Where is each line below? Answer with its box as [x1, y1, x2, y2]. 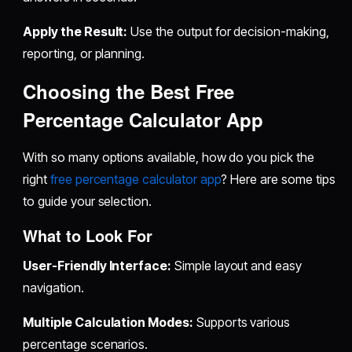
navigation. [23, 279, 84, 295]
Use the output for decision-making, [127, 23, 329, 39]
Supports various [192, 313, 291, 330]
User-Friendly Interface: [23, 257, 172, 273]
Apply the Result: [23, 23, 128, 39]
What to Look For [23, 223, 153, 247]
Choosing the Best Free [23, 77, 235, 104]
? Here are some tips [221, 170, 335, 187]
